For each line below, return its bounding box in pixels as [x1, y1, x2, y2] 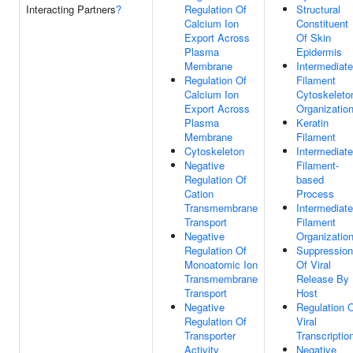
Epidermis [296, 44, 342, 59]
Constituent [296, 16, 348, 31]
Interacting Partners [26, 2, 116, 17]
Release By [296, 271, 349, 286]
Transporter [184, 328, 236, 343]
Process [296, 186, 334, 201]
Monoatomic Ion [184, 257, 258, 272]
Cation [184, 186, 214, 201]
